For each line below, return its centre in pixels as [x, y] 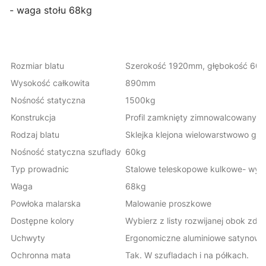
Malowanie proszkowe [168, 204]
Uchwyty [28, 238]
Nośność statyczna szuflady [66, 152]
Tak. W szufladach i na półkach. [187, 255]
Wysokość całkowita [50, 83]
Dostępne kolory [42, 221]
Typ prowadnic [40, 169]
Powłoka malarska [46, 204]
